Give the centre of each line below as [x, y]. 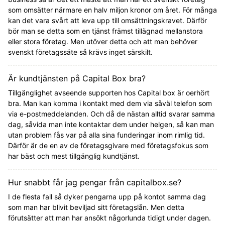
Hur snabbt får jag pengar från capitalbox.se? [95, 182]
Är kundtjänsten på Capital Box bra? [77, 78]
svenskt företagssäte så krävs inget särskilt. [80, 52]
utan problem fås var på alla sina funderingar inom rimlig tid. [106, 135]
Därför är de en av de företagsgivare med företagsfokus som [108, 145]
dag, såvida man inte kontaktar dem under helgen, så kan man [111, 124]
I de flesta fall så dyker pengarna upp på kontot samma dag [107, 197]
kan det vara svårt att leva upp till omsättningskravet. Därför [107, 20]
